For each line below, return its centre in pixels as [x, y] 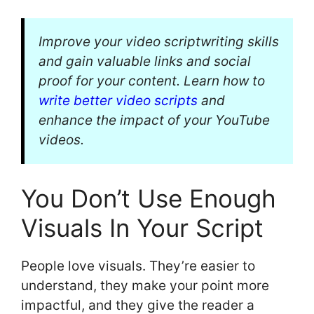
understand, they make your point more [145, 286]
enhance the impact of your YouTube [154, 120]
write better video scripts [118, 100]
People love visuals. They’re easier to [138, 266]
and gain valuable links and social [145, 61]
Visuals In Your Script [142, 228]
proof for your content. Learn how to [152, 81]
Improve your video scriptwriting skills [159, 41]
